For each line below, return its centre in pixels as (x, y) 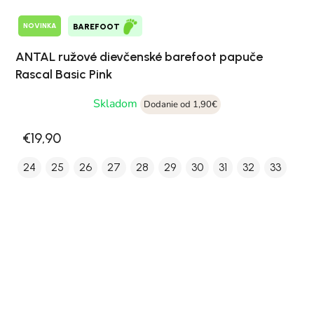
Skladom (117, 103)
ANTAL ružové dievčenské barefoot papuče (139, 56)
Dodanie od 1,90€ (180, 104)
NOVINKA (40, 26)
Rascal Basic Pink (64, 74)
